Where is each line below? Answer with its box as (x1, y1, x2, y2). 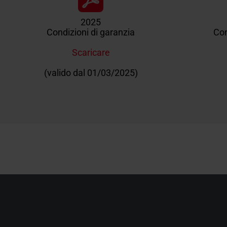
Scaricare (71, 47, 110, 58)
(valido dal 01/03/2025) (44, 67, 138, 78)
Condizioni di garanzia (47, 26, 135, 37)
